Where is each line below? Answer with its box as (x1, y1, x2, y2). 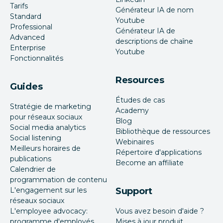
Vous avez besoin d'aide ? (115, 207, 204, 216)
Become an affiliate (115, 158, 184, 168)
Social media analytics (10, 123, 86, 132)
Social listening (10, 133, 61, 143)
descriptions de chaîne (115, 37, 193, 46)
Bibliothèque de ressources (115, 127, 210, 136)
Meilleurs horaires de (10, 144, 81, 153)
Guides (10, 81, 43, 93)
